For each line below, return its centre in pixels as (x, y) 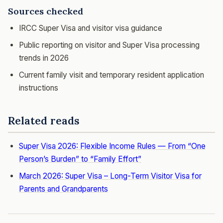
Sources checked (46, 11)
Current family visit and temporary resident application (111, 75)
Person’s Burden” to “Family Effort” (80, 159)
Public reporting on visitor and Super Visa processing (109, 45)
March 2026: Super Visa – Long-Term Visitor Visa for (110, 176)
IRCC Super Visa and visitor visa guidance (91, 28)
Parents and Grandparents (63, 189)
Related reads (44, 121)
